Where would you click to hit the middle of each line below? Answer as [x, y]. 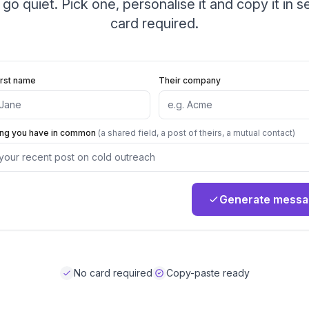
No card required [113, 273]
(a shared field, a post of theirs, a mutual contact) [197, 133]
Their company [190, 80]
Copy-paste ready [208, 273]
